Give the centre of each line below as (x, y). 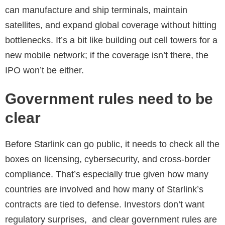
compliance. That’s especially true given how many (107, 175)
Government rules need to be (109, 99)
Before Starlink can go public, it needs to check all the (112, 144)
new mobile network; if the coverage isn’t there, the (107, 55)
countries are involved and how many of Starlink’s (104, 190)
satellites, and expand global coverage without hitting (111, 25)
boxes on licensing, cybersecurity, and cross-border (108, 159)
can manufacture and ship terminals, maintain (96, 10)
